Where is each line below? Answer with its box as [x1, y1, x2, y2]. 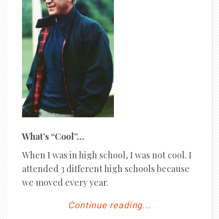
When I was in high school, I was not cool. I [22, 149, 192, 161]
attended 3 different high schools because [22, 163, 190, 175]
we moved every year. [22, 176, 109, 188]
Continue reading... [67, 199, 152, 212]
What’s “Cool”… [22, 131, 84, 142]
